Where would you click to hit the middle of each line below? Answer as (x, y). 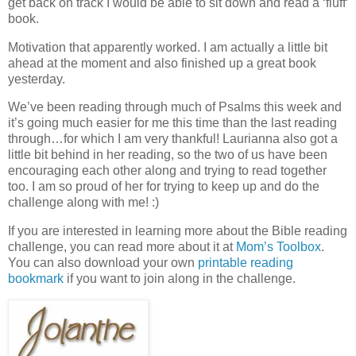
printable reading (246, 263)
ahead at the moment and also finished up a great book (162, 63)
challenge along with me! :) (83, 203)
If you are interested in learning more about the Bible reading (178, 231)
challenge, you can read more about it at (122, 247)
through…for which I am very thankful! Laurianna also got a (173, 139)
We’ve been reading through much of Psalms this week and (175, 107)
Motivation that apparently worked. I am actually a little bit (168, 47)
